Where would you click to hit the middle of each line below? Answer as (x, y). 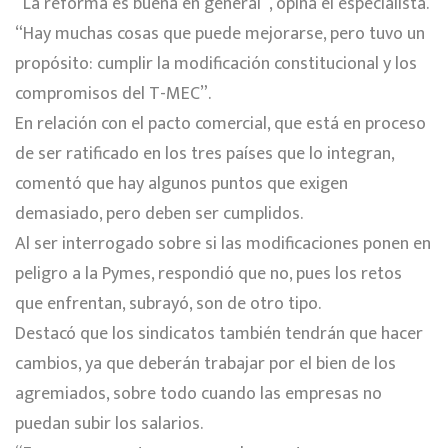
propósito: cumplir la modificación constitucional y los (216, 63)
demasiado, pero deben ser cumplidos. (159, 213)
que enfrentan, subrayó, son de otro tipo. (168, 303)
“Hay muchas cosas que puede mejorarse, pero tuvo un (220, 33)
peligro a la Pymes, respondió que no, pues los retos (208, 273)
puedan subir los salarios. (109, 423)
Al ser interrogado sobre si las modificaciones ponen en (223, 243)
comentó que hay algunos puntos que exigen (181, 183)
